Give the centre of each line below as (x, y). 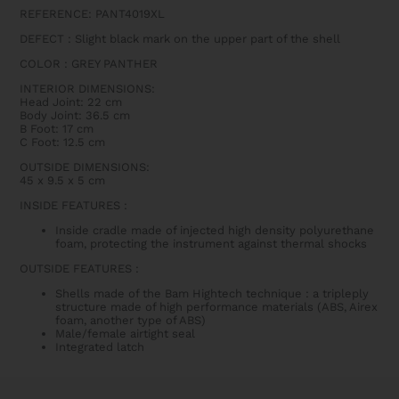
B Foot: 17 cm (57, 129)
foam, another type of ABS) (131, 321)
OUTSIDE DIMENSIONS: (85, 167)
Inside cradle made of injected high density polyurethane (215, 231)
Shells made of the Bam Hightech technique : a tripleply (212, 294)
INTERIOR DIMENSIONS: (88, 89)
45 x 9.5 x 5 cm (63, 181)
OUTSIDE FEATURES (76, 269)
